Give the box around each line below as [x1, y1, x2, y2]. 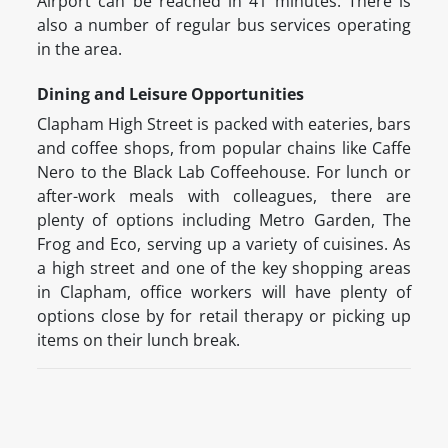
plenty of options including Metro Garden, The [37, 209, 411, 232]
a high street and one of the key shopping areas [37, 257, 411, 280]
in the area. [37, 38, 122, 61]
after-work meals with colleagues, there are [37, 185, 411, 208]
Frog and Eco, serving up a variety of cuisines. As [37, 233, 411, 256]
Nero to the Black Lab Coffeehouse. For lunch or [37, 161, 411, 184]
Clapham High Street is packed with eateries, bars [37, 113, 411, 136]
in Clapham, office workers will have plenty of [37, 281, 411, 304]
